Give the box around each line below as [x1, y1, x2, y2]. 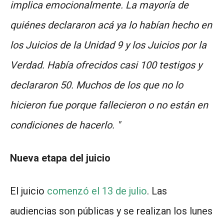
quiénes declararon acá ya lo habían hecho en [10, 18, 212, 31]
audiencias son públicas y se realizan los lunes [10, 204, 212, 217]
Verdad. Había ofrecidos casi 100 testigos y [10, 58, 202, 71]
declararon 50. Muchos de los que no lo [10, 78, 183, 91]
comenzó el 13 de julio [47, 184, 147, 197]
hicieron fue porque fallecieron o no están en [10, 98, 208, 111]
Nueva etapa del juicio [10, 151, 110, 164]
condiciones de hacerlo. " [10, 118, 120, 131]
